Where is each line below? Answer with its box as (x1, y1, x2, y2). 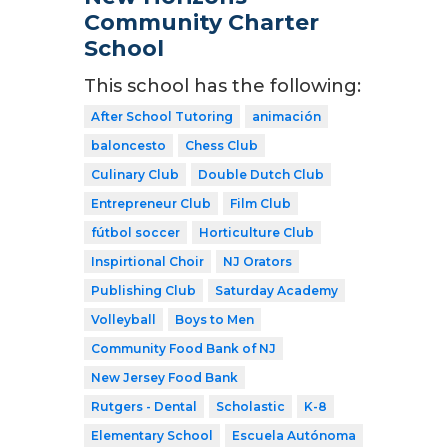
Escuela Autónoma (232, 427, 356, 443)
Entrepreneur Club (91, 195, 211, 211)
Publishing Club (91, 282, 196, 298)
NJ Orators (223, 253, 292, 269)
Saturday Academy (215, 282, 338, 298)
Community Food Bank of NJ (91, 340, 276, 356)
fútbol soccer (91, 224, 180, 240)
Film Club (230, 195, 291, 211)
